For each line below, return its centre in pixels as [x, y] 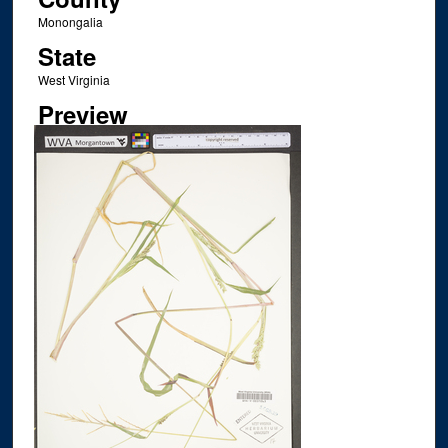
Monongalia [70, 21]
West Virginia [73, 80]
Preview [82, 114]
